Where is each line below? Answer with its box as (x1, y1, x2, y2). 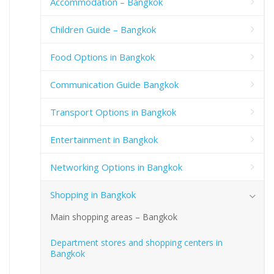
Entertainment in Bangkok (50, 133, 158, 146)
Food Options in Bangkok (50, 50, 155, 63)
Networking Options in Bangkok (50, 160, 182, 173)
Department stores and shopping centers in (50, 236, 223, 248)
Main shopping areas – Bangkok (50, 210, 177, 223)
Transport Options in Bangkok (50, 105, 176, 118)
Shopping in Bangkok (50, 188, 136, 201)
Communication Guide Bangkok (50, 78, 179, 91)
